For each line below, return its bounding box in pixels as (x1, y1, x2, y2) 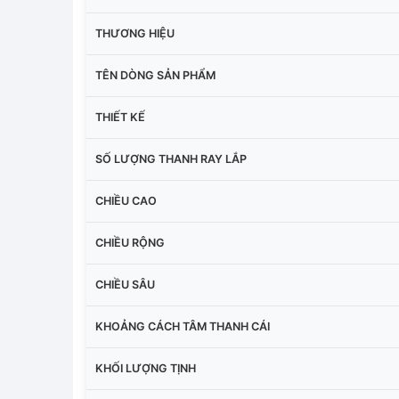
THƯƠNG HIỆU (95, 26, 175, 40)
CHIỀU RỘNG (95, 235, 165, 249)
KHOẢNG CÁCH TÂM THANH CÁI (95, 319, 270, 333)
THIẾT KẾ (95, 110, 145, 124)
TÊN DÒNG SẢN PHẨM (95, 68, 216, 82)
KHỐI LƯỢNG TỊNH (95, 361, 196, 375)
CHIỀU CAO (95, 193, 157, 208)
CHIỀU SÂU (95, 277, 155, 291)
